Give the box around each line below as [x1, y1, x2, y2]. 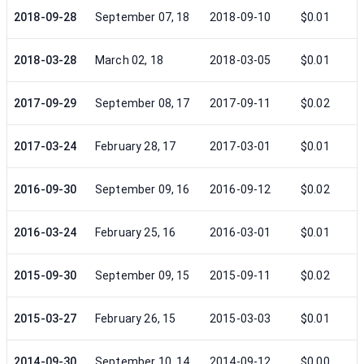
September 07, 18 [95, 11, 190, 24]
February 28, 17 [95, 140, 176, 153]
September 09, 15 [95, 269, 190, 282]
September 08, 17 [95, 97, 190, 110]
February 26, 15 [95, 312, 176, 325]
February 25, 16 [95, 226, 176, 239]
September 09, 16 [95, 183, 190, 196]
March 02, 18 [95, 54, 163, 67]
